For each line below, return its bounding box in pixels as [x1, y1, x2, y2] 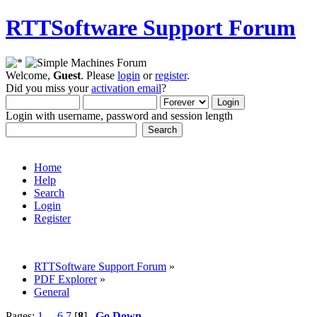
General [34, 285, 69, 298]
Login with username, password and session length [6, 109, 233, 122]
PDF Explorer [34, 272, 97, 285]
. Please [81, 69, 117, 81]
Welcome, [6, 69, 53, 81]
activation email [91, 81, 161, 94]
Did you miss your [6, 81, 91, 94]
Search [34, 186, 64, 199]
